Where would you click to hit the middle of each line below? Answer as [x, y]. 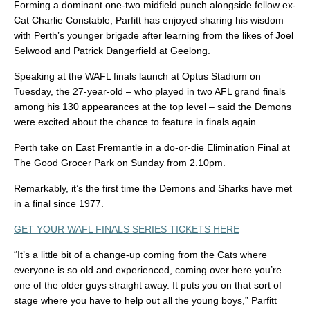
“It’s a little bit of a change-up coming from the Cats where [140, 255]
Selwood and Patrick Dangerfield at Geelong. [112, 51]
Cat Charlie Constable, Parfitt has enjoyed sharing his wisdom [149, 20]
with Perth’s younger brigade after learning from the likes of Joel [154, 36]
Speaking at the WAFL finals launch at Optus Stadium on [137, 76]
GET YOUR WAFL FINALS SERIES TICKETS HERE [127, 229]
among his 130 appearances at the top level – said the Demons [153, 107]
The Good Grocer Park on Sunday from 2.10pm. [120, 163]
